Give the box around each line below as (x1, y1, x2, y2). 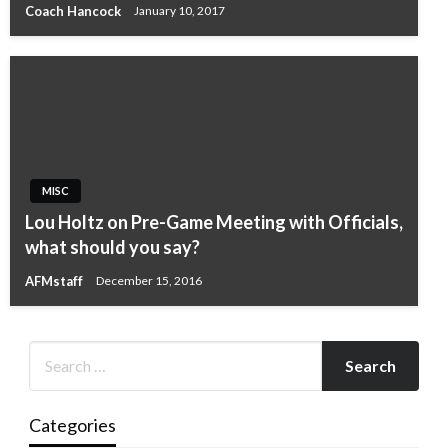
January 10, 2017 (134, 3, 225, 19)
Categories (28, 413, 116, 436)
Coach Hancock (25, 2, 124, 19)
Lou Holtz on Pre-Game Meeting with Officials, (25, 210, 403, 233)
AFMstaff (25, 272, 86, 289)
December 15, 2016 (96, 273, 202, 289)
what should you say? (25, 235, 200, 258)
